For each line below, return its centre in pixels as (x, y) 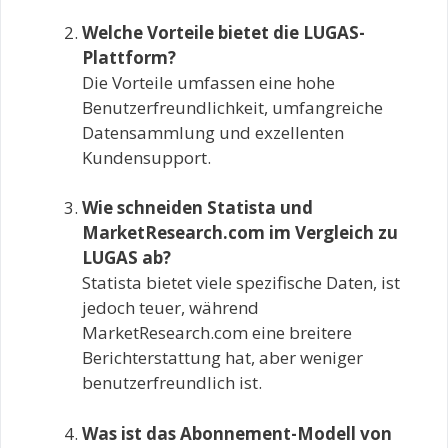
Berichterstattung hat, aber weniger (222, 358)
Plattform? (129, 57)
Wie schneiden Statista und (197, 208)
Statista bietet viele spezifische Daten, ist (241, 283)
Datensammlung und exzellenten (213, 132)
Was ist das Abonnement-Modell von (237, 433)
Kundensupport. (146, 157)
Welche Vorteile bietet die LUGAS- (223, 32)
